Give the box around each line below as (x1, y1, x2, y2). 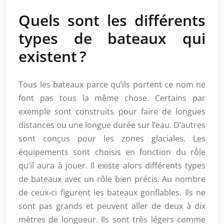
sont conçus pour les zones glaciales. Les (18, 133, 205, 144)
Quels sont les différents (18, 10, 205, 31)
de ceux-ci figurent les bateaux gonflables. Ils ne (18, 187, 205, 198)
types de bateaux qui (18, 28, 205, 49)
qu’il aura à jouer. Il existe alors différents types (18, 160, 205, 171)
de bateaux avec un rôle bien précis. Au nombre (18, 173, 205, 185)
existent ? (18, 46, 86, 67)
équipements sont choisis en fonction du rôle (18, 146, 205, 158)
